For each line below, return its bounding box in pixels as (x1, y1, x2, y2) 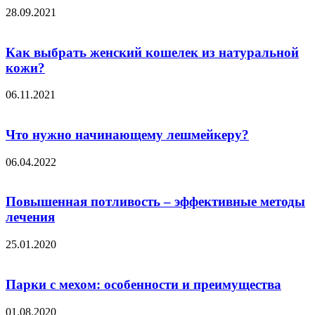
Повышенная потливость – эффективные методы (6, 194, 305, 210)
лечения (6, 210, 55, 225)
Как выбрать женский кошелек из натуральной (6, 44, 299, 60)
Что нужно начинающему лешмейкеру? (6, 127, 249, 142)
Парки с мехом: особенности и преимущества (6, 276, 281, 292)
